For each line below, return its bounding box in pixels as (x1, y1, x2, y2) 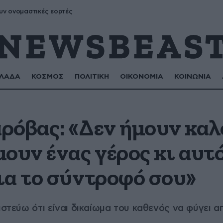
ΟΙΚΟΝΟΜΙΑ (120, 73, 164, 80)
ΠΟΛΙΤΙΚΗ (75, 73, 110, 80)
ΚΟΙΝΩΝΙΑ (174, 73, 212, 80)
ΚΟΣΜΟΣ (31, 73, 64, 80)
